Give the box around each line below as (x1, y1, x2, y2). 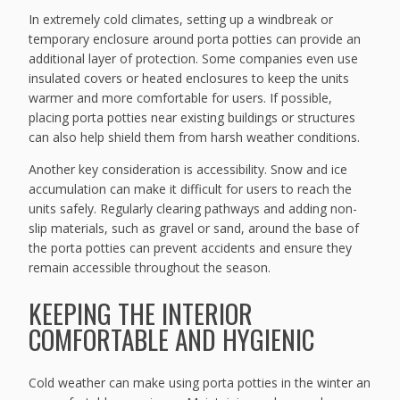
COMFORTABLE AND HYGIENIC (29, 319, 315, 358)
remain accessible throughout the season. (29, 259, 271, 277)
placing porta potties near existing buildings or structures (29, 109, 356, 127)
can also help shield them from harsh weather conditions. (29, 129, 361, 146)
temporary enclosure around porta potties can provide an (29, 30, 362, 48)
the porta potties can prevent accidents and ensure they (29, 239, 353, 257)
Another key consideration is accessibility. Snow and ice (29, 161, 348, 179)
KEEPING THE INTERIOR (29, 293, 254, 332)
